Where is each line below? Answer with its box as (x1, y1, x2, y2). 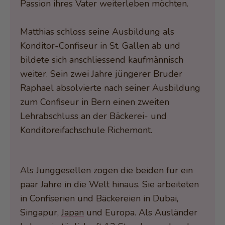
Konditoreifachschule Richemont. (20, 124, 152, 136)
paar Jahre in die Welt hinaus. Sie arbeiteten (20, 178, 199, 190)
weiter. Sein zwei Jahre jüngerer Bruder (20, 67, 182, 80)
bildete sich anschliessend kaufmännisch (20, 53, 183, 66)
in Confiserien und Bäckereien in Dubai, (20, 192, 178, 204)
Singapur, (20, 206, 61, 218)
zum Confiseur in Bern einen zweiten (20, 95, 169, 108)
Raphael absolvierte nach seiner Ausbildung (20, 81, 200, 94)
